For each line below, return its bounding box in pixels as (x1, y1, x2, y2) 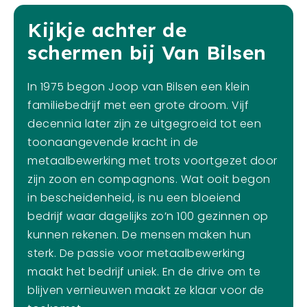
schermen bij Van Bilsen (27, 40, 267, 64)
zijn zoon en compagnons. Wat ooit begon (27, 171, 271, 187)
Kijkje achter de (27, 17, 186, 42)
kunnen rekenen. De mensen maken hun (27, 226, 251, 243)
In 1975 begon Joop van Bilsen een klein (27, 78, 250, 95)
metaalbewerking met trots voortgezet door (27, 152, 278, 169)
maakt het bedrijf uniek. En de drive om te (27, 263, 260, 280)
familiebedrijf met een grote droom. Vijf (27, 97, 249, 113)
